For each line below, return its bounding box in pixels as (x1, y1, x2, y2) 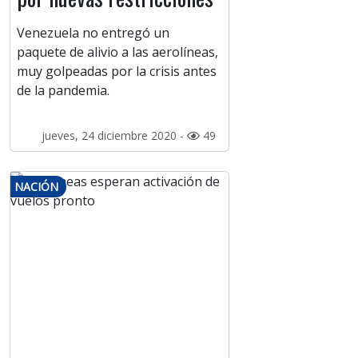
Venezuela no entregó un (17, 24, 169, 42)
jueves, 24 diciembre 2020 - (41, 128, 187, 144)
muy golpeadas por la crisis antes (17, 62, 217, 81)
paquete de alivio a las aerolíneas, (17, 43, 218, 62)
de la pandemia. (17, 82, 109, 100)
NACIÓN (14, 179, 58, 195)
